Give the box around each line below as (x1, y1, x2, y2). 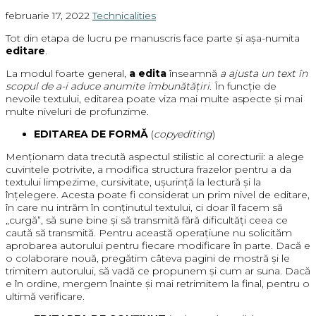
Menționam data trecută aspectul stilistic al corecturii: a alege (6, 150, 304, 164)
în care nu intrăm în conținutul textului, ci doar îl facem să (6, 201, 283, 214)
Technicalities (92, 9, 156, 23)
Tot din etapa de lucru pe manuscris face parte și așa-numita (6, 32, 300, 45)
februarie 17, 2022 (6, 9, 90, 23)
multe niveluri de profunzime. (6, 105, 149, 119)
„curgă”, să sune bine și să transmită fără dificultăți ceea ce (6, 214, 288, 227)
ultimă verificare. (6, 290, 85, 303)
